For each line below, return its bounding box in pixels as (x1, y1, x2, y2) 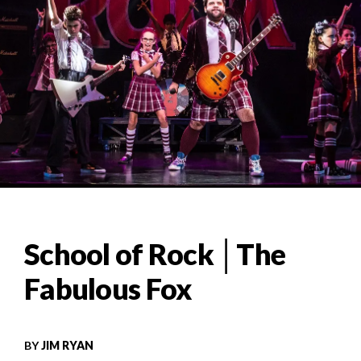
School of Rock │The (24, 236, 286, 272)
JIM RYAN (41, 338, 93, 353)
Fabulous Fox (24, 271, 193, 307)
